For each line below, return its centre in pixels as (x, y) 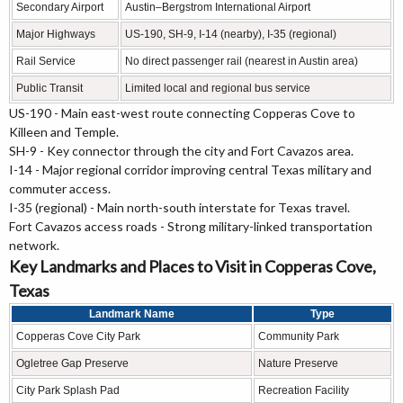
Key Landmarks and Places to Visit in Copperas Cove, (193, 266)
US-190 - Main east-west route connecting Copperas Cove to (182, 113)
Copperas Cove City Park (78, 336)
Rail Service (46, 61)
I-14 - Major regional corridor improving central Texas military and (190, 170)
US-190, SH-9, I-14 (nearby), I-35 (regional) (231, 34)
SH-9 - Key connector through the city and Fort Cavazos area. (181, 151)
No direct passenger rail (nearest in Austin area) (242, 61)
